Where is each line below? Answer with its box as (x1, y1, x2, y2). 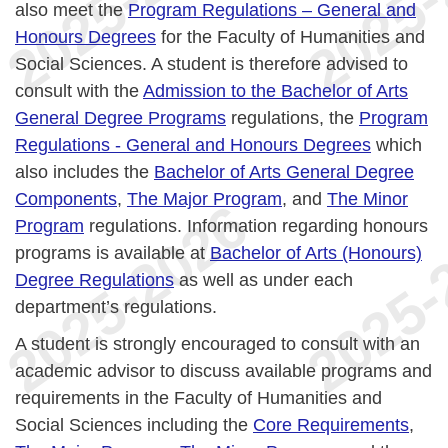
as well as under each (174, 270, 353, 291)
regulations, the (226, 108, 359, 129)
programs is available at (15, 243, 210, 264)
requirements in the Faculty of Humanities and (15, 388, 382, 409)
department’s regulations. (15, 297, 217, 318)
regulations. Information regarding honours (84, 216, 428, 237)
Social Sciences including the (15, 415, 253, 436)
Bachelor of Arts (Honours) (210, 243, 422, 264)
